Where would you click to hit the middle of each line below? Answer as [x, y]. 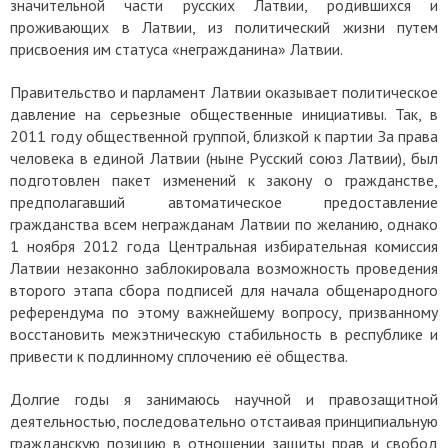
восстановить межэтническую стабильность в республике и [224, 333]
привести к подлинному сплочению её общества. [180, 355]
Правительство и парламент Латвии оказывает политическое [224, 91]
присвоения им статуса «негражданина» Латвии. [178, 48]
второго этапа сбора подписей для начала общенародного [224, 289]
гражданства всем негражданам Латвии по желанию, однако [224, 223]
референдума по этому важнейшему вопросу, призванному [224, 311]
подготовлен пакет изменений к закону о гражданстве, [224, 179]
